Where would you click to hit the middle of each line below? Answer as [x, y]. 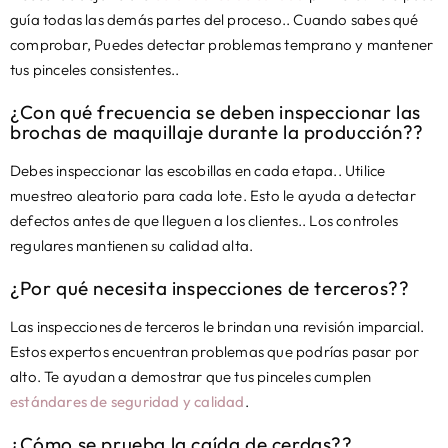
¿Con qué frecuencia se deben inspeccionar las [216, 112]
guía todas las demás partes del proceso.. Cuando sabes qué [214, 20]
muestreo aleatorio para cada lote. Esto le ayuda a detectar [213, 196]
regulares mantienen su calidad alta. [132, 246]
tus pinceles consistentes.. [95, 70]
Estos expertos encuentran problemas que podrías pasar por [215, 352]
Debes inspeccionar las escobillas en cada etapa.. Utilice [198, 171]
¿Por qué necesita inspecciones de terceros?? [210, 288]
